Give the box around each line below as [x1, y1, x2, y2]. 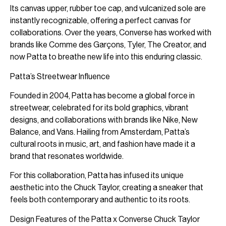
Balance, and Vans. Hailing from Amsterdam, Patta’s [10, 127, 190, 137]
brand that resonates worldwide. [10, 151, 124, 161]
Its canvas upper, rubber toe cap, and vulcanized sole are [10, 4, 206, 14]
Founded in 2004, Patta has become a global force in [10, 90, 195, 100]
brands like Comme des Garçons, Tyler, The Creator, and [10, 40, 206, 50]
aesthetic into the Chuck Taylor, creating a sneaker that [10, 183, 203, 193]
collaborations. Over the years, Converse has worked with [10, 28, 211, 38]
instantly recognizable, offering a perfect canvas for [10, 16, 191, 26]
